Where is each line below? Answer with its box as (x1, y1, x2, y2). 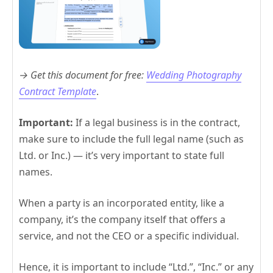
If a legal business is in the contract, (73, 116, 240, 130)
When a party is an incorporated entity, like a (19, 196, 224, 210)
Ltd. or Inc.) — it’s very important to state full (19, 149, 224, 163)
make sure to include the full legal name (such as (19, 132, 244, 146)
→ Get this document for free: (19, 68, 146, 82)
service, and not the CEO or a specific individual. (19, 229, 239, 243)
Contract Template (19, 85, 96, 99)
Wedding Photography (146, 68, 241, 82)
